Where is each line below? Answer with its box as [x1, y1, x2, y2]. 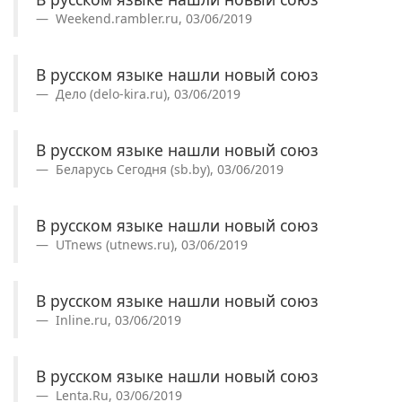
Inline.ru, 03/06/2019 [52, 310, 181, 328]
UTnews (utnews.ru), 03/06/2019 [52, 235, 248, 253]
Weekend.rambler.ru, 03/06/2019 [52, 9, 252, 27]
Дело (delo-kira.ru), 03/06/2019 [52, 84, 240, 102]
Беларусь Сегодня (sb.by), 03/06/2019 [52, 160, 284, 178]
